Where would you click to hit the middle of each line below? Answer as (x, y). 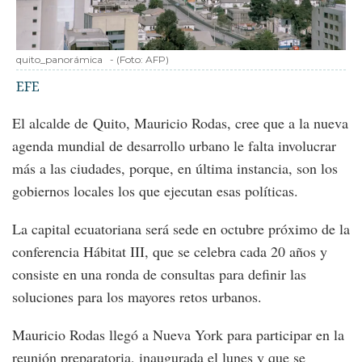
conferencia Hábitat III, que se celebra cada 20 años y (170, 252)
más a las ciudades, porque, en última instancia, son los (175, 168)
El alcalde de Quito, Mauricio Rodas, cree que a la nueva (180, 123)
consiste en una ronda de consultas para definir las (159, 274)
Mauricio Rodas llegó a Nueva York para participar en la (178, 335)
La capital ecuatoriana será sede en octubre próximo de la (181, 229)
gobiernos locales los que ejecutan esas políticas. (155, 191)
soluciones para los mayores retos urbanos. (137, 297)
